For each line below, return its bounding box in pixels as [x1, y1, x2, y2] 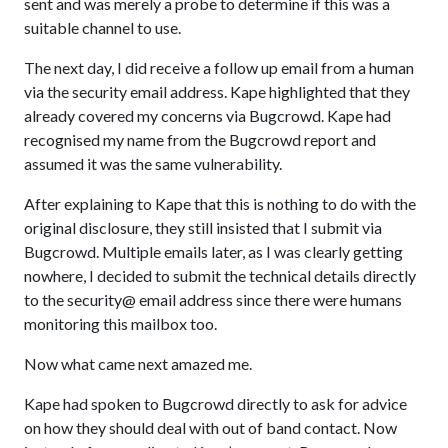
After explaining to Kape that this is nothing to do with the [24, 194, 416, 213]
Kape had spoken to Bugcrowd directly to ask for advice [24, 394, 407, 413]
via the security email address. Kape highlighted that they [24, 82, 410, 101]
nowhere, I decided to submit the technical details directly [24, 266, 416, 285]
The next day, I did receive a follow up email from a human [24, 58, 414, 77]
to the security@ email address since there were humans [24, 290, 402, 309]
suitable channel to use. [24, 18, 181, 37]
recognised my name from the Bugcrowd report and [24, 130, 376, 149]
